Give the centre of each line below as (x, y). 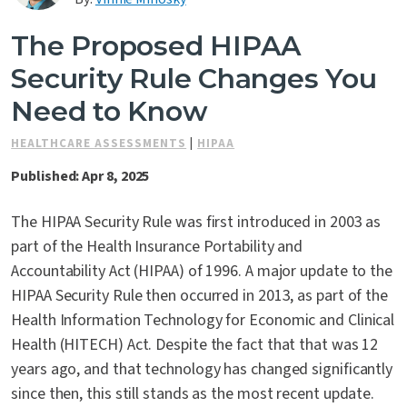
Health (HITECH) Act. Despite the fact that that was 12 (195, 345)
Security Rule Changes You (194, 79)
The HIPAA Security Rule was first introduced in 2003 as (196, 223)
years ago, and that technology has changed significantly (202, 370)
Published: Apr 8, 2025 (80, 177)
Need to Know (109, 112)
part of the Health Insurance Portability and (157, 247)
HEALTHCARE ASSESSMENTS (99, 144)
